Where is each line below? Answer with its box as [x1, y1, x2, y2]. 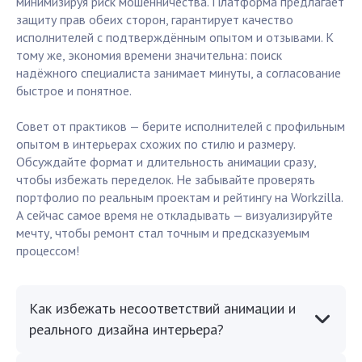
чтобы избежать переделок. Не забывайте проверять [16, 171, 315, 188]
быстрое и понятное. [16, 82, 132, 99]
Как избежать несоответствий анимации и [29, 299, 296, 318]
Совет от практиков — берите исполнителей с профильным [16, 118, 345, 135]
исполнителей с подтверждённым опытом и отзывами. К [16, 29, 334, 46]
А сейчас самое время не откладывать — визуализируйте [16, 207, 333, 224]
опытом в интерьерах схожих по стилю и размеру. [16, 136, 295, 153]
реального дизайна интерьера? [29, 320, 224, 339]
